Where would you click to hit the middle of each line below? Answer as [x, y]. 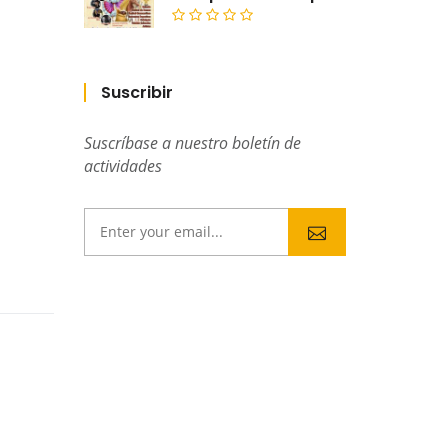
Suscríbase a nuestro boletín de [192, 142]
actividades [122, 165]
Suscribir [136, 92]
